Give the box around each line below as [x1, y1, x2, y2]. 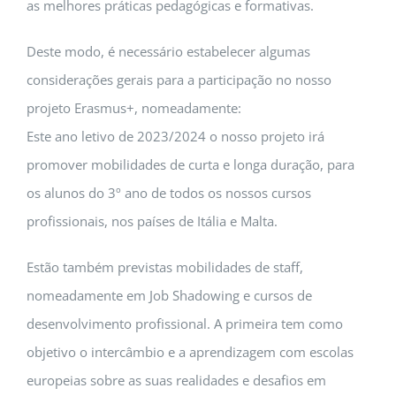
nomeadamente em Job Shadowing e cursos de [27, 286, 312, 305]
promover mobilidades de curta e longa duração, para [27, 156, 354, 174]
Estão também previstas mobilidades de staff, [27, 258, 303, 277]
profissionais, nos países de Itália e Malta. [27, 212, 278, 231]
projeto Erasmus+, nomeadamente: [27, 99, 241, 118]
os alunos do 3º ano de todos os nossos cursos [27, 184, 311, 202]
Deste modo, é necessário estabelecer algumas [27, 42, 310, 61]
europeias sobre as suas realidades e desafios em [27, 371, 326, 390]
